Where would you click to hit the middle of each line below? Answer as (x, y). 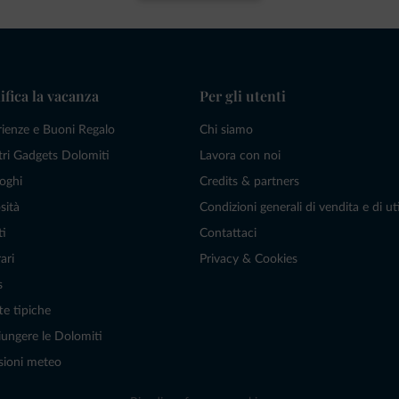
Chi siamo (226, 130)
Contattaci (228, 234)
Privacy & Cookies (248, 260)
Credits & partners (249, 182)
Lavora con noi (240, 156)
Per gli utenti (243, 96)
